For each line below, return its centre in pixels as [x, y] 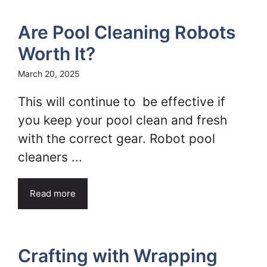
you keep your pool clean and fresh [122, 120]
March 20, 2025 [49, 74]
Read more [53, 193]
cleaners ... [50, 157]
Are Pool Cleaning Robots [127, 32]
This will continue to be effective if [122, 102]
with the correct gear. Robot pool [117, 139]
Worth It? [57, 54]
